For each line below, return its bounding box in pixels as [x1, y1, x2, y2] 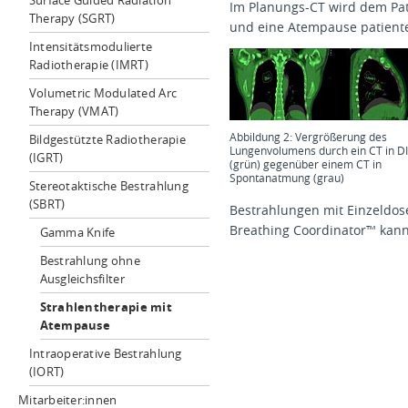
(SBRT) [28, 196, 66, 212]
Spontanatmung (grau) [229, 169, 344, 185]
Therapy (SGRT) [28, 10, 116, 26]
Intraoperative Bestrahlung [28, 345, 182, 362]
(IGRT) [28, 149, 64, 166]
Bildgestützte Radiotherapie [28, 131, 186, 148]
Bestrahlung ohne [39, 252, 140, 269]
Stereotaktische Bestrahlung [28, 178, 189, 194]
